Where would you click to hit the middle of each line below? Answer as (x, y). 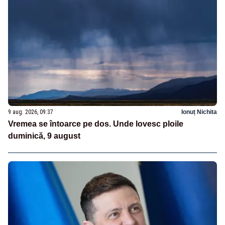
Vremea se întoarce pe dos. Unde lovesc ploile (96, 124)
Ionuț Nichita (199, 112)
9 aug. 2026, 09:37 (31, 112)
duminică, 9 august (44, 136)
